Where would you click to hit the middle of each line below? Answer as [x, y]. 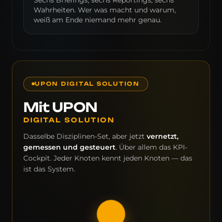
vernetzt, [163, 136]
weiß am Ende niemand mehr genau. [98, 20]
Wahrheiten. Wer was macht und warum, [105, 10]
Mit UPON [60, 107]
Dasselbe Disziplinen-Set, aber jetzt [85, 136]
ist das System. [49, 169]
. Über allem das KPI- [151, 147]
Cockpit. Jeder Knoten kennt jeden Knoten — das [108, 158]
